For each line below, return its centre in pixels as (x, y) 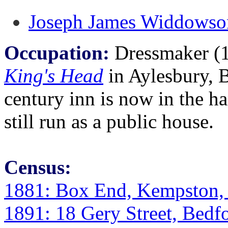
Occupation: (57, 53)
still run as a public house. (109, 121)
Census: (38, 167)
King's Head (54, 76)
